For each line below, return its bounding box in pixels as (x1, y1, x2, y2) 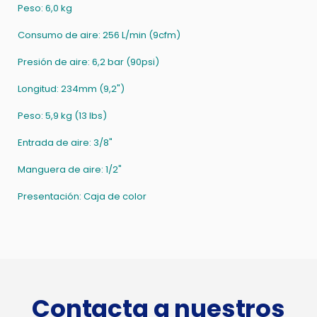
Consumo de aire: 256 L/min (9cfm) (18, 28, 180, 42)
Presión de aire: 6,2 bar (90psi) (18, 55, 159, 69)
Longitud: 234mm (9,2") (18, 82, 125, 96)
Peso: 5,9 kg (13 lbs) (18, 109, 107, 122)
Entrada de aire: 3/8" (18, 136, 113, 149)
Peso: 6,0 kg (18, 1, 72, 15)
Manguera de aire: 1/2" (18, 163, 122, 176)
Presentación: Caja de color (18, 190, 146, 203)
